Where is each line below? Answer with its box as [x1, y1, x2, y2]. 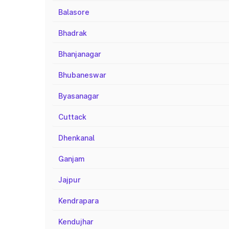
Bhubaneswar [58, 71, 106, 79]
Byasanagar [58, 91, 99, 100]
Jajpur [58, 175, 81, 184]
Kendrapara [58, 196, 99, 205]
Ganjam [58, 154, 85, 163]
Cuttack [58, 112, 86, 121]
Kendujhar [58, 217, 94, 226]
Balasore [58, 8, 89, 16]
